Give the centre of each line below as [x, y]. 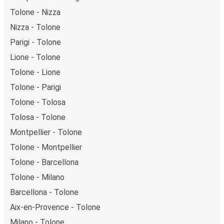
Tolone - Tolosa [38, 102]
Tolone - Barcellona [44, 162]
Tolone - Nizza [35, 12]
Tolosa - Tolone [38, 117]
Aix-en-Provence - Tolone [55, 207]
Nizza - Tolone [35, 27]
